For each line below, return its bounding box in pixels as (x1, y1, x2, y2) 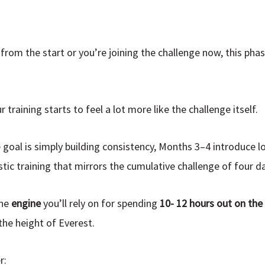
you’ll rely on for (41, 196, 117, 211)
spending (117, 196, 160, 211)
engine (11, 196, 41, 211)
